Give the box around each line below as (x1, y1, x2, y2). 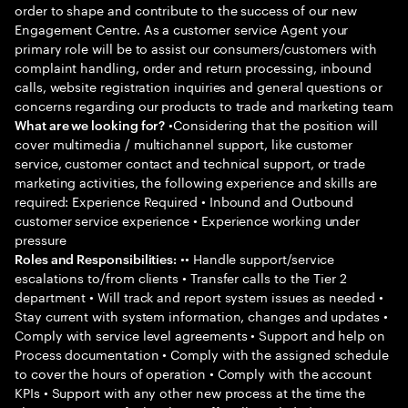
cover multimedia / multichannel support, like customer (15, 133, 353, 153)
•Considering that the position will (165, 114, 378, 134)
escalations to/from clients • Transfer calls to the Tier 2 (15, 267, 347, 287)
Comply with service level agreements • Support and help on (15, 324, 385, 344)
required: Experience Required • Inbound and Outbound (15, 190, 354, 210)
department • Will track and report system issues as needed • (15, 286, 383, 306)
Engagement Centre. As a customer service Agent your (15, 18, 349, 38)
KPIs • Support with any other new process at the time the (15, 382, 366, 402)
